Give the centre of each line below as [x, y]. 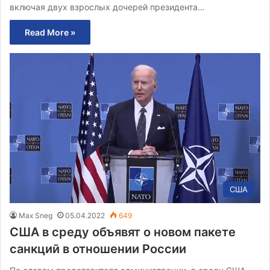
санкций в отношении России [98, 249]
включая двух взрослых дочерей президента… [107, 7]
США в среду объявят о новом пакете [123, 232]
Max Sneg [36, 215]
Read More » [50, 32]
